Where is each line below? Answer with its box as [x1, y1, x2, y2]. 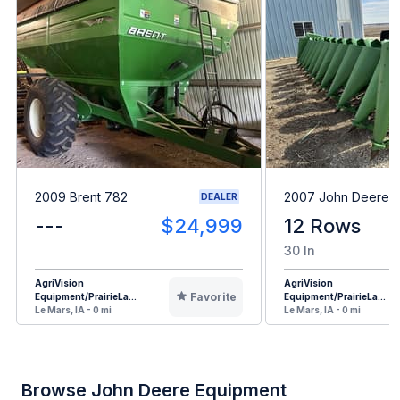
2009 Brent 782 [35, 188, 128, 204]
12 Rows [284, 214, 361, 238]
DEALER [201, 191, 237, 203]
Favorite [190, 290, 237, 304]
